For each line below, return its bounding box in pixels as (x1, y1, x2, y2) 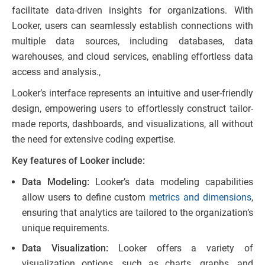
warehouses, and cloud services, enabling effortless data (12, 51, 253, 63)
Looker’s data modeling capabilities (89, 176, 253, 188)
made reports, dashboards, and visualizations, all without (12, 118, 253, 130)
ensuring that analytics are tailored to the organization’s (22, 207, 253, 219)
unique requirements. (22, 222, 109, 234)
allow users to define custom (22, 192, 150, 203)
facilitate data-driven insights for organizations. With (12, 5, 253, 17)
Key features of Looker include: (12, 155, 145, 167)
